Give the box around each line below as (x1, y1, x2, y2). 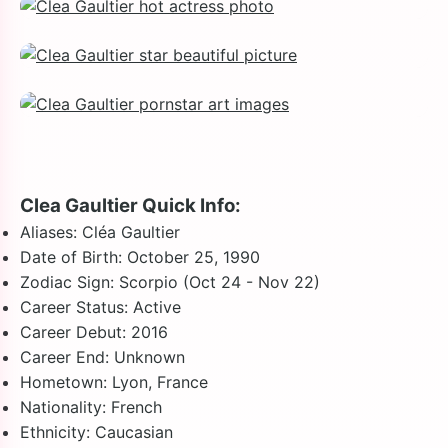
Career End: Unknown (20, 347, 185, 367)
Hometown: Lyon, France (20, 372, 208, 392)
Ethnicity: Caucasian (20, 422, 173, 442)
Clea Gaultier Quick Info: (20, 194, 241, 217)
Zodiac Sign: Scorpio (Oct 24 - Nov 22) (20, 272, 320, 292)
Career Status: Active (20, 297, 181, 317)
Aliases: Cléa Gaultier (20, 222, 180, 242)
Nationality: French (20, 397, 162, 417)
